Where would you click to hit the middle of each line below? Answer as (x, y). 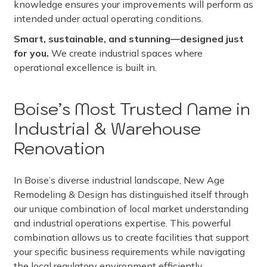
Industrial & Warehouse (107, 129)
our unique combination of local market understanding (131, 209)
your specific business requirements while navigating (129, 252)
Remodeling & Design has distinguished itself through (131, 194)
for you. (31, 53)
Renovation (59, 148)
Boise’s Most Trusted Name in (132, 109)
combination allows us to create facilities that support (131, 237)
